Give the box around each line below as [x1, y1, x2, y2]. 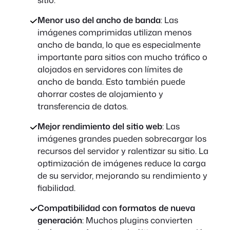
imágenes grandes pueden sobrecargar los [37, 132, 206, 145]
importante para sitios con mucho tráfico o [37, 51, 207, 63]
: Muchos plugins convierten [82, 214, 193, 226]
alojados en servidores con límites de [37, 63, 183, 75]
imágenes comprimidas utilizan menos [37, 26, 191, 39]
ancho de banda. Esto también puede [37, 75, 185, 88]
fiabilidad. [37, 182, 75, 194]
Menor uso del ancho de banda [37, 14, 161, 26]
